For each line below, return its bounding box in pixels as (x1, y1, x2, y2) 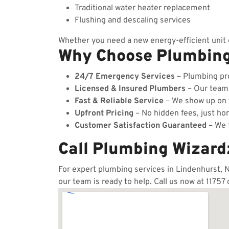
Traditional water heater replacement (75, 3, 210, 13)
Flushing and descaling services (75, 15, 191, 26)
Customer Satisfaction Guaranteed (75, 121, 207, 131)
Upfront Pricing (75, 108, 133, 119)
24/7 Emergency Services (75, 72, 175, 82)
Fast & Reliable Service (75, 96, 164, 106)
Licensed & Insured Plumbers (75, 84, 186, 94)
